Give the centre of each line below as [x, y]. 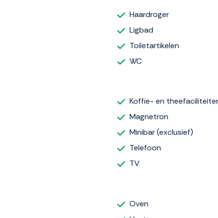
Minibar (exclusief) [161, 132]
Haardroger [149, 14]
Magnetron [149, 117]
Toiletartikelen [154, 45]
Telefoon [145, 148]
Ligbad [141, 30]
